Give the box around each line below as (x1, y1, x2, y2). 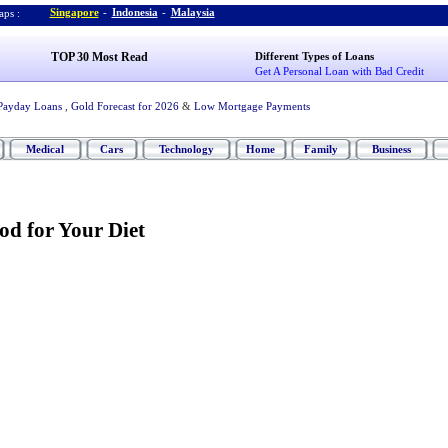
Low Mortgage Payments (193, 100, 310, 112)
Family (303, 143, 338, 155)
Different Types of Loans (255, 50, 375, 62)
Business (371, 143, 411, 155)
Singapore (49, 6, 99, 18)
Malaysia (170, 6, 215, 18)
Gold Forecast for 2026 (70, 100, 179, 112)
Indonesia (111, 6, 158, 18)
